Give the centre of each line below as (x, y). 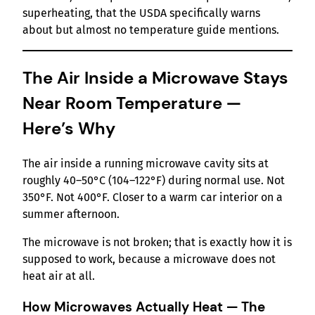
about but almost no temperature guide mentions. (151, 30)
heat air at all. (59, 276)
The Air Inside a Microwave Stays (155, 77)
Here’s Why (69, 128)
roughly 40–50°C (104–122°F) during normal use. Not (154, 180)
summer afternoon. (71, 214)
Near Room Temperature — (132, 103)
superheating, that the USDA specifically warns (141, 13)
